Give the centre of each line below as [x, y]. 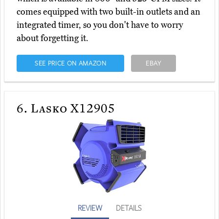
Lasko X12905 [72, 108]
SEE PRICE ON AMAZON [70, 63]
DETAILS [129, 208]
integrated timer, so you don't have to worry [100, 25]
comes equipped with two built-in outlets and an [109, 12]
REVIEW [90, 208]
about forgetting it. [53, 38]
